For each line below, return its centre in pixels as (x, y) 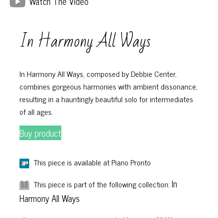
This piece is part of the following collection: (102, 184)
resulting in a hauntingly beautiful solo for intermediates (106, 99)
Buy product (40, 133)
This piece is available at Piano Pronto (91, 162)
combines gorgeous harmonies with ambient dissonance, (109, 86)
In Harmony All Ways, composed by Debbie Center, (98, 74)
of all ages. (36, 112)
